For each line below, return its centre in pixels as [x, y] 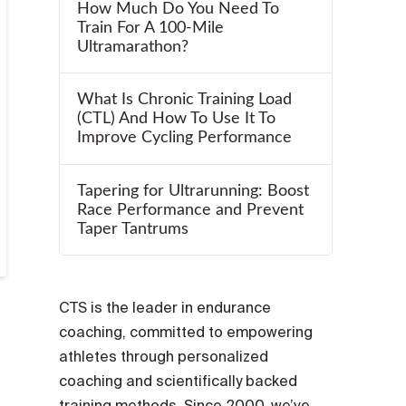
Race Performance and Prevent [190, 209]
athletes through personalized [164, 356]
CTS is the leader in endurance [165, 307]
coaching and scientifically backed [179, 380]
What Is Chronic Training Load [184, 100]
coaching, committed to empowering [186, 331]
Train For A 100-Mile [150, 27]
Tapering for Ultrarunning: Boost [193, 190]
